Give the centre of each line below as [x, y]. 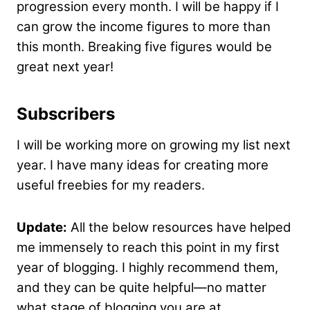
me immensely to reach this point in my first [148, 248]
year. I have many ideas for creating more [143, 165]
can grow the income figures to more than [144, 27]
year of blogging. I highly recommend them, [147, 268]
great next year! [65, 67]
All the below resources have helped [179, 228]
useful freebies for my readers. [111, 185]
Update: [42, 228]
